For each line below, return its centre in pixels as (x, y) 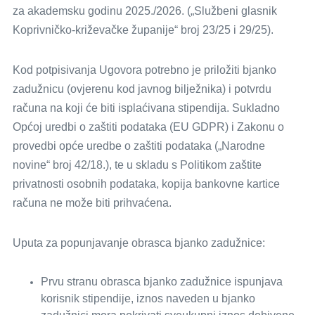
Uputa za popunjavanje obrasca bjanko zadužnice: (139, 243)
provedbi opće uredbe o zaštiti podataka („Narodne (139, 146)
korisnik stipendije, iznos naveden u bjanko (148, 298)
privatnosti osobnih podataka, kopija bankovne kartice (146, 184)
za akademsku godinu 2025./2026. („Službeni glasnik (145, 11)
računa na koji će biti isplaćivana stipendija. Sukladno (146, 108)
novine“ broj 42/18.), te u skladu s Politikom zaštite (137, 165)
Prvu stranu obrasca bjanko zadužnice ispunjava (162, 282)
